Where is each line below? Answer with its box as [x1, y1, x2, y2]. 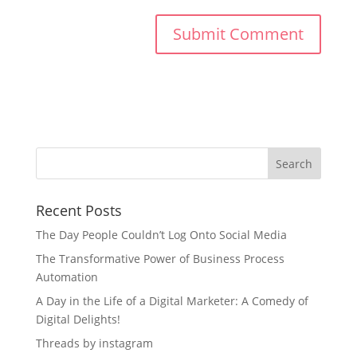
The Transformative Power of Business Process [35, 250, 284, 266]
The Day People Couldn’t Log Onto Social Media [35, 226, 287, 242]
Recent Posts [35, 200, 122, 220]
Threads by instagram [35, 335, 153, 351]
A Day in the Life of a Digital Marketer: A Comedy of [35, 292, 308, 308]
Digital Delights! [35, 311, 120, 327]
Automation [35, 269, 98, 284]
